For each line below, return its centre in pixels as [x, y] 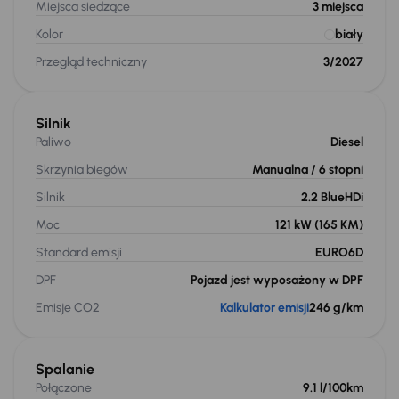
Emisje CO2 [68, 308]
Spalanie [65, 369]
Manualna [281, 170]
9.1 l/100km [333, 388]
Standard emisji [79, 252]
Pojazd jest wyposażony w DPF [277, 280]
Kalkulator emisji [265, 308]
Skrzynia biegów [82, 170]
